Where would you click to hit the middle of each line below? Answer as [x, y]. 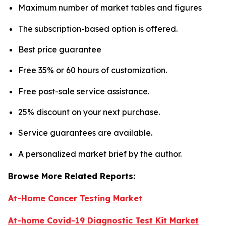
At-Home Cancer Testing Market [75, 198]
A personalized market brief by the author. [100, 154]
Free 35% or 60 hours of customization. [93, 70]
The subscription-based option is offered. [98, 29]
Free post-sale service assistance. [84, 91]
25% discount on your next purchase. [89, 112]
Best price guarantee [60, 49]
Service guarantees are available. [85, 133]
